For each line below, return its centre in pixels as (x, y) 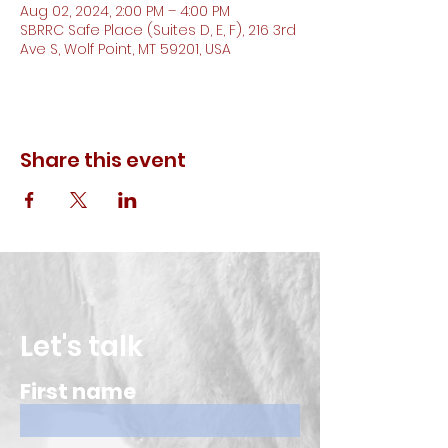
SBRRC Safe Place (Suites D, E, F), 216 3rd (158, 30)
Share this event (103, 160)
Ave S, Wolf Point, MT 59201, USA (125, 49)
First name (78, 391)
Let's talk (81, 346)
